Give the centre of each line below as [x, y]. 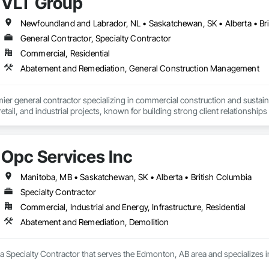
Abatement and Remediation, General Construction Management [140, 68]
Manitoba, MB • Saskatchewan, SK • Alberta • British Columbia [136, 177]
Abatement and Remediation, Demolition [95, 222]
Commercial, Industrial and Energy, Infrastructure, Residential [133, 207]
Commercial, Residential [65, 53]
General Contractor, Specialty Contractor [95, 38]
